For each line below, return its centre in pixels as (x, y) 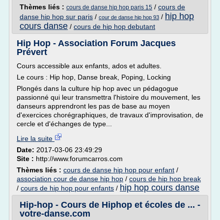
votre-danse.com (55, 214)
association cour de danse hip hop (70, 179)
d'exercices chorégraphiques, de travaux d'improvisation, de (110, 115)
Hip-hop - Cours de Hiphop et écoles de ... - (110, 205)
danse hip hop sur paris (56, 17)
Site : (26, 159)
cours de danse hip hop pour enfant (119, 170)
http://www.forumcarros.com (79, 159)
